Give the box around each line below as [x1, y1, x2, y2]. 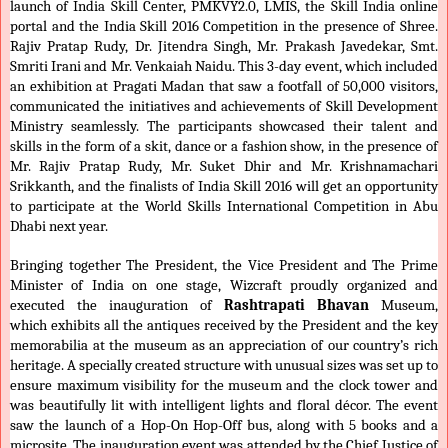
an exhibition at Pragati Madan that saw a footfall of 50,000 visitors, [10, 77, 438, 95]
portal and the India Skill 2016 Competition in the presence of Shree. [10, 17, 438, 35]
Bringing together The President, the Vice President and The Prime [10, 256, 438, 274]
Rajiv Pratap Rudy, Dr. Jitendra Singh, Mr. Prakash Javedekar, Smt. [10, 37, 438, 55]
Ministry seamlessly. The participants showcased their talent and [10, 117, 438, 135]
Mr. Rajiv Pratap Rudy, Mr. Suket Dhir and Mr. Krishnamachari [10, 157, 438, 175]
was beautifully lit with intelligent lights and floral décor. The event [10, 396, 438, 414]
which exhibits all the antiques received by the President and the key [10, 316, 438, 334]
